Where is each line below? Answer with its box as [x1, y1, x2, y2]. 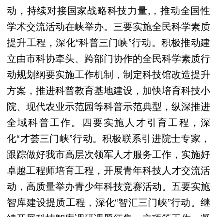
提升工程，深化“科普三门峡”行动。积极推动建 [7, 34, 210, 49]
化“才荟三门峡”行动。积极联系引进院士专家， [7, 130, 210, 145]
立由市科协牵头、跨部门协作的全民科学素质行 [7, 50, 210, 65]
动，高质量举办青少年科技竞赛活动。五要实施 [7, 178, 210, 193]
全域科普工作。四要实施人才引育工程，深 [7, 114, 210, 129]
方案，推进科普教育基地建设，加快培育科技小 [7, 82, 210, 97]
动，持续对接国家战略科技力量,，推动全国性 [7, 2, 210, 17]
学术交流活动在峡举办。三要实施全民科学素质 [7, 18, 210, 33]
